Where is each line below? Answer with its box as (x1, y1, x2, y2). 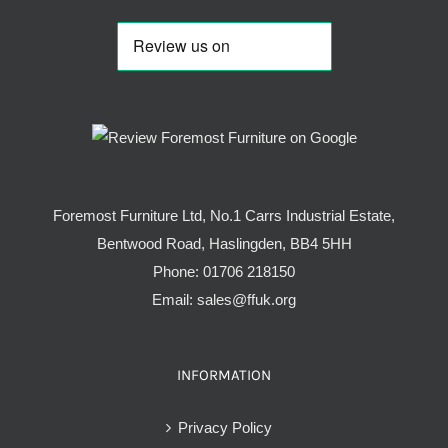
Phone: (153, 263, 203, 281)
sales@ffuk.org (197, 291, 296, 309)
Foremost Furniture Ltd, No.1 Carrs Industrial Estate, (53, 207, 395, 225)
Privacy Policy (178, 419, 272, 437)
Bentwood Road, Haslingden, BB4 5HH (96, 235, 352, 253)
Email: (152, 291, 197, 309)
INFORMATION (177, 366, 271, 385)
